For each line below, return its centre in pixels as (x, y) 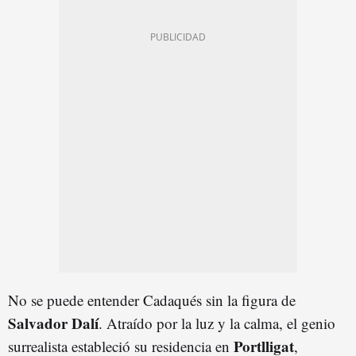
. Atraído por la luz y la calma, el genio (217, 323)
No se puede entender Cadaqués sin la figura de (152, 300)
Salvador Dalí (53, 323)
